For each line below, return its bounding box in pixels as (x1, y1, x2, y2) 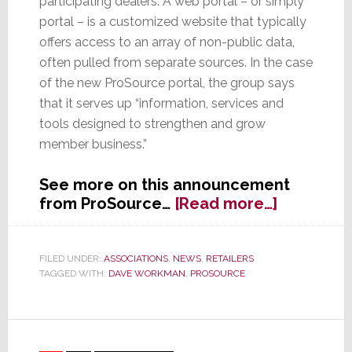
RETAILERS (205, 253, 254, 265)
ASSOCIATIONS (103, 253, 168, 265)
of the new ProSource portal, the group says (38, 75, 295, 91)
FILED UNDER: (38, 253, 104, 265)
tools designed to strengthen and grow (38, 116, 266, 132)
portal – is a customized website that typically (38, 14, 306, 30)
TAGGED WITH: (38, 268, 108, 280)
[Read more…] (174, 194, 277, 214)
